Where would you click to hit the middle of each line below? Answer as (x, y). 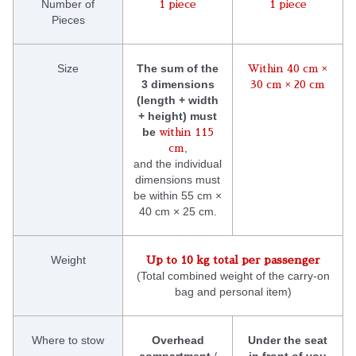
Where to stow (68, 341)
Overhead (178, 341)
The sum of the (178, 69)
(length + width (178, 101)
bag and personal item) (233, 292)
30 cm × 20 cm (288, 85)
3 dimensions (178, 85)
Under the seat (288, 341)
